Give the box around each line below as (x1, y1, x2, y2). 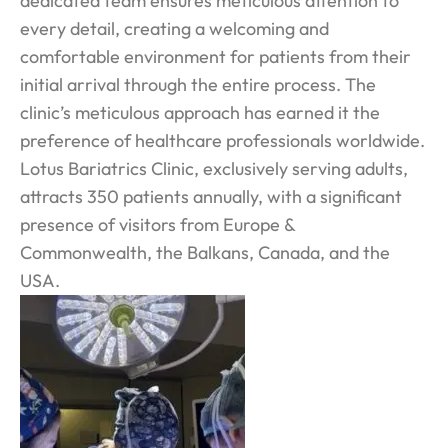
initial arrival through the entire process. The (20, 72, 376, 96)
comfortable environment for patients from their (20, 44, 411, 68)
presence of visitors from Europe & (20, 212, 295, 236)
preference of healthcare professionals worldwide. (20, 128, 425, 152)
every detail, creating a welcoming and (20, 16, 329, 40)
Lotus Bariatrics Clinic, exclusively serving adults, (20, 156, 408, 180)
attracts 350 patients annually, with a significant (20, 184, 402, 208)
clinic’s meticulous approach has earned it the (20, 100, 380, 124)
